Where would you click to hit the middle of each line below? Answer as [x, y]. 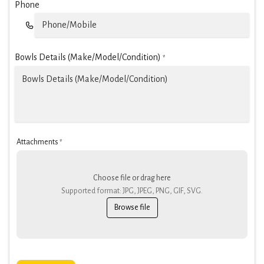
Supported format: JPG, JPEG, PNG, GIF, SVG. [132, 191]
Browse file [132, 207]
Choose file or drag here [132, 178]
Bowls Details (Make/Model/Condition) [88, 57]
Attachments [37, 142]
